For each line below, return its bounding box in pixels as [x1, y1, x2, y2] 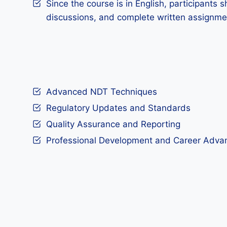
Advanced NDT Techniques [46, 87, 157, 97]
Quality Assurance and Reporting [46, 119, 180, 129]
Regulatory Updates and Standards [46, 103, 191, 113]
